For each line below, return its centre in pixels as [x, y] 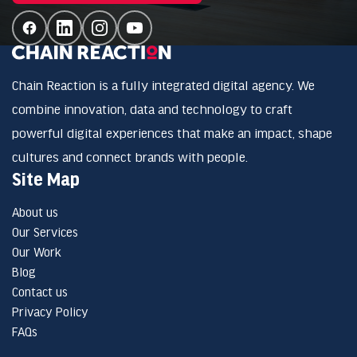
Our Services [45, 232]
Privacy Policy [50, 312]
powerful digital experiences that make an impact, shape [172, 133]
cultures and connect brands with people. [130, 157]
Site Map [46, 179]
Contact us [40, 292]
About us [35, 212]
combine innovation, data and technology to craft [152, 109]
